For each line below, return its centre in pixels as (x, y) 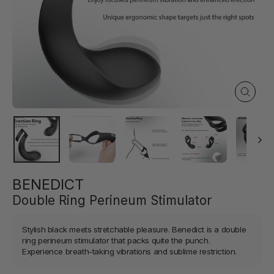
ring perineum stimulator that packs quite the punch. (116, 240)
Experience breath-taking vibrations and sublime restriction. (130, 251)
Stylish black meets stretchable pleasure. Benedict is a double (134, 229)
